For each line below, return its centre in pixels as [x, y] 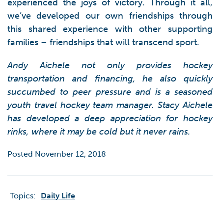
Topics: [23, 196]
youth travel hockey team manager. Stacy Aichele [110, 105]
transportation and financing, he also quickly [110, 79]
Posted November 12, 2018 [57, 154]
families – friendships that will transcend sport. [103, 42]
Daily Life [58, 196]
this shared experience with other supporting [110, 29]
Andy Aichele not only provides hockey [110, 65]
